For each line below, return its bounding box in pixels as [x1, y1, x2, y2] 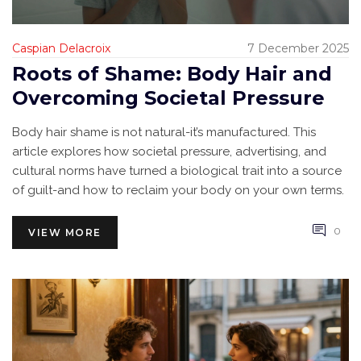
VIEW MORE [28, 226, 102, 239]
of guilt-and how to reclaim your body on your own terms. [12, 183, 344, 198]
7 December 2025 [247, 41, 349, 56]
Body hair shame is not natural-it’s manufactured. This [12, 125, 316, 140]
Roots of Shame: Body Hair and [12, 62, 332, 86]
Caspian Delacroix [12, 41, 110, 56]
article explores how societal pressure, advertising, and [12, 144, 326, 160]
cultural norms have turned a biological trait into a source [12, 164, 342, 179]
